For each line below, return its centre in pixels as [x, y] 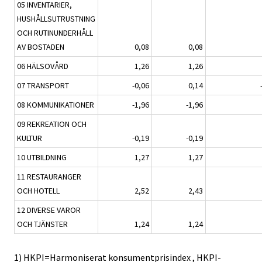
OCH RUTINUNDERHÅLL [55, 32]
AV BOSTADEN [41, 46]
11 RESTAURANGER [49, 176]
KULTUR [30, 138]
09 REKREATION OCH [52, 124]
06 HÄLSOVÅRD [43, 66]
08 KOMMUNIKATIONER [56, 104]
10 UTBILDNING [42, 157]
